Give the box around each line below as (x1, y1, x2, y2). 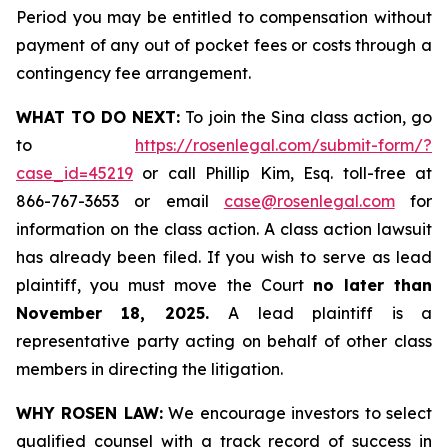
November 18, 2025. (16, 303, 229, 323)
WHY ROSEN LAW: (16, 403, 163, 423)
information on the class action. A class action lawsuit (16, 219, 432, 239)
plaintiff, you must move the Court (16, 275, 313, 295)
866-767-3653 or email (16, 191, 224, 211)
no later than (312, 275, 432, 295)
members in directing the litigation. (16, 359, 283, 379)
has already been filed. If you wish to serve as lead (16, 247, 432, 267)
